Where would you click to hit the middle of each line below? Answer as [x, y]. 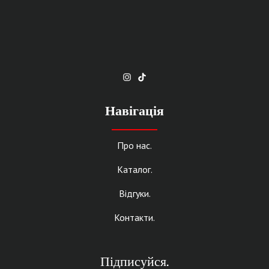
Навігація [134, 112]
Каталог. [134, 170]
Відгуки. [134, 194]
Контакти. [134, 218]
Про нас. [134, 146]
